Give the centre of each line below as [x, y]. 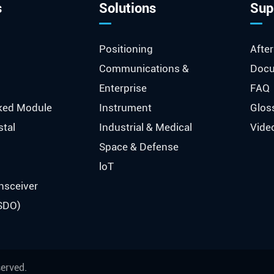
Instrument [126, 107]
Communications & [144, 68]
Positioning [126, 49]
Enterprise [123, 88]
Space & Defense [139, 146]
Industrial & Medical [146, 127]
